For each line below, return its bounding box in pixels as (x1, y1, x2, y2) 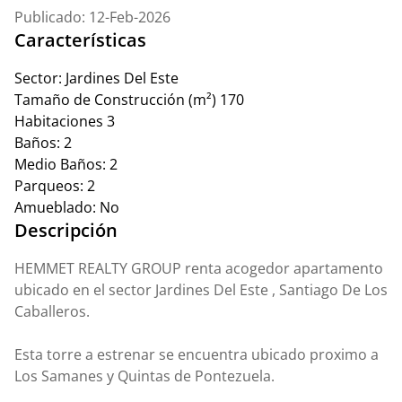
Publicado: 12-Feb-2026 (14, 7, 170, 27)
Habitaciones (14, 111, 103, 131)
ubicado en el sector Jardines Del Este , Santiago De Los (14, 280, 388, 300)
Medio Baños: (14, 154, 106, 174)
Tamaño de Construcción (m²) (14, 90, 216, 109)
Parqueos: (14, 176, 83, 196)
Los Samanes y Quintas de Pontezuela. (14, 366, 275, 386)
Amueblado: (14, 197, 96, 217)
